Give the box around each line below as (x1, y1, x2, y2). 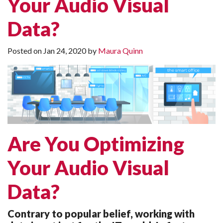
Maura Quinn (98, 46, 143, 55)
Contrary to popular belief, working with (7, 207, 195, 220)
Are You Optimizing (7, 131, 184, 156)
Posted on (7, 46, 43, 55)
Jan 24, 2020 (43, 46, 86, 55)
